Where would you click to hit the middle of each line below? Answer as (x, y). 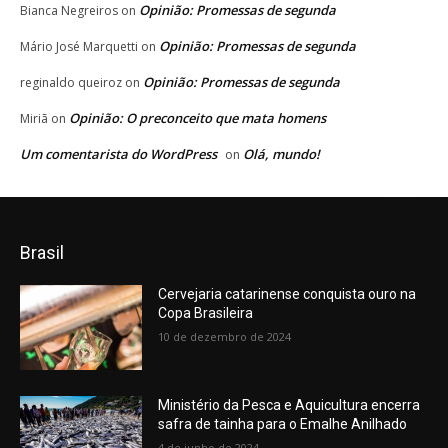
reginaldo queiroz (71, 82)
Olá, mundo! (281, 153)
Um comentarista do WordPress (118, 153)
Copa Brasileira (206, 312)
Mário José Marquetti (79, 46)
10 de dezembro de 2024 (225, 336)
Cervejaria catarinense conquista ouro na (287, 293)
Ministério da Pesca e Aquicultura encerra (289, 405)
